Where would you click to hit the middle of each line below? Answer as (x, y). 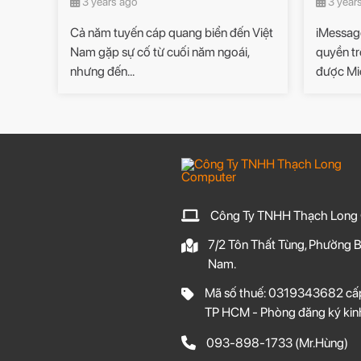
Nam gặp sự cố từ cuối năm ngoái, (160, 52)
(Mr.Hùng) (320, 343)
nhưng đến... (102, 72)
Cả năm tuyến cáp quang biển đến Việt (172, 33)
